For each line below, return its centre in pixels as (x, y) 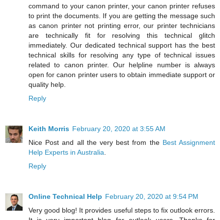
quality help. (47, 85)
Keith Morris (49, 129)
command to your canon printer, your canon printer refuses (122, 6)
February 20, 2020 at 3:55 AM (119, 129)
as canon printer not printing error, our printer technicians (122, 26)
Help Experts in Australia (66, 152)
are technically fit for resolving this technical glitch (122, 36)
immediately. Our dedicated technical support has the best (122, 45)
